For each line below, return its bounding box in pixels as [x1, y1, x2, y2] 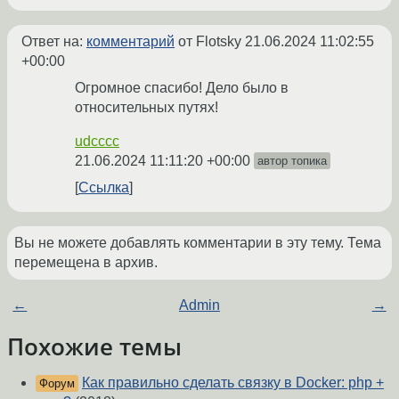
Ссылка [78, 180, 129, 196]
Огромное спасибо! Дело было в [75, 80, 289, 96]
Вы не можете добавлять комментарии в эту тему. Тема [14, 235, 381, 251]
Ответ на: [21, 34, 86, 50]
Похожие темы [7, 331, 182, 362]
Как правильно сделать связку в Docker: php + [82, 374, 384, 390]
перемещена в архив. [14, 255, 158, 271]
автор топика [257, 154, 327, 168]
